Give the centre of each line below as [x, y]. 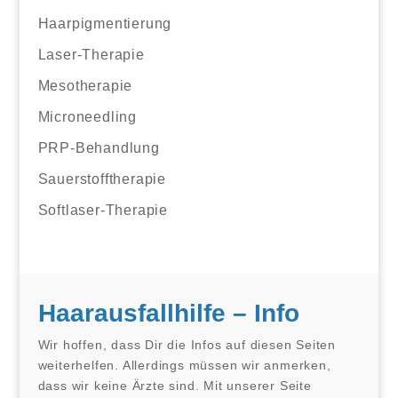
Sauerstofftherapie [102, 179]
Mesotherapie [85, 85]
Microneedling [87, 116]
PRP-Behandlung [99, 147]
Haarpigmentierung [105, 23]
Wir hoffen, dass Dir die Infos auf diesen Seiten [187, 344]
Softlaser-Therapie [103, 210]
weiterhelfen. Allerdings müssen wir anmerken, [184, 365]
